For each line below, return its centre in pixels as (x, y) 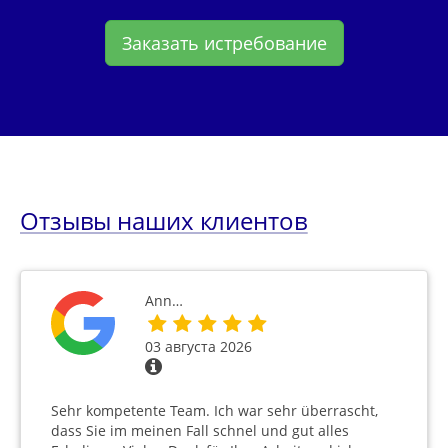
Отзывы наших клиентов (164, 221)
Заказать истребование (224, 43)
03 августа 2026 (198, 347)
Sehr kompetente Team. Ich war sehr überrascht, (214, 411)
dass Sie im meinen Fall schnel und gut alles (200, 431)
